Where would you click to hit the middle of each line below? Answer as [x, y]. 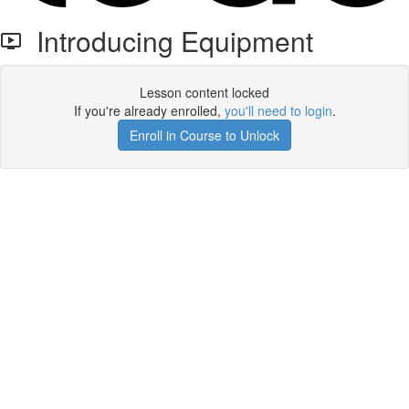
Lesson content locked [204, 92]
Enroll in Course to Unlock [204, 135]
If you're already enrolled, [149, 110]
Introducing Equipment [168, 41]
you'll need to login [278, 110]
